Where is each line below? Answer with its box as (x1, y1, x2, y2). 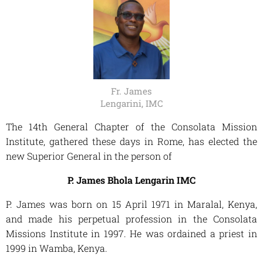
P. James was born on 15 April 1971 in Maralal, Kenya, (6, 198, 257, 211)
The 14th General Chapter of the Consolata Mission (6, 120, 257, 133)
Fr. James (111, 85, 152, 97)
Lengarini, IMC (100, 97, 163, 110)
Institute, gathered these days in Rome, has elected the (6, 135, 257, 148)
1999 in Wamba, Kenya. (6, 242, 107, 255)
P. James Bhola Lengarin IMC (68, 174, 195, 187)
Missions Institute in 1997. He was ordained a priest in (6, 227, 257, 240)
